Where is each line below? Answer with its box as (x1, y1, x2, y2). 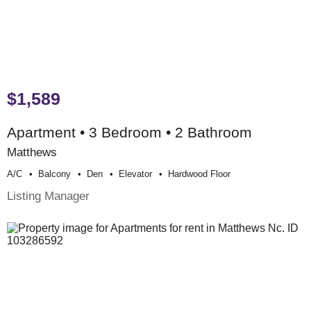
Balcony (38, 168, 71, 179)
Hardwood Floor (168, 168, 230, 179)
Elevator (119, 168, 152, 179)
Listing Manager (7, 189, 90, 203)
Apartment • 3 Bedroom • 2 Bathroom (7, 124, 252, 140)
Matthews (7, 144, 57, 159)
